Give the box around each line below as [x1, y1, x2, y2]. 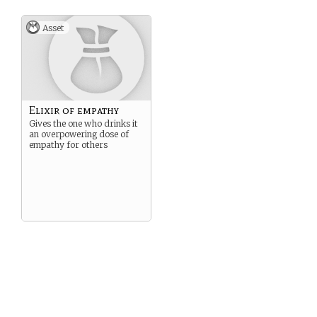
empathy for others [29, 139, 108, 150]
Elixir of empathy [29, 103, 119, 117]
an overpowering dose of [29, 129, 129, 139]
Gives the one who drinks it [29, 118, 137, 129]
